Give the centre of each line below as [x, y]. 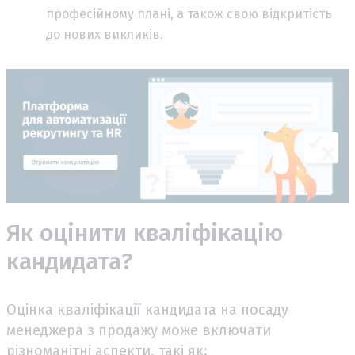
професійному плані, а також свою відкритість [189, 14]
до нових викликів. [105, 35]
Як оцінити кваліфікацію [145, 233]
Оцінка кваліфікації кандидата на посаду [147, 310]
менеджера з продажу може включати [139, 331]
